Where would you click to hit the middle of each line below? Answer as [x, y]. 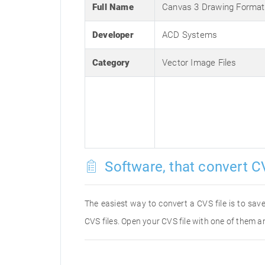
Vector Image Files [199, 63]
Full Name [113, 7]
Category [111, 63]
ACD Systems [190, 35]
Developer [113, 35]
